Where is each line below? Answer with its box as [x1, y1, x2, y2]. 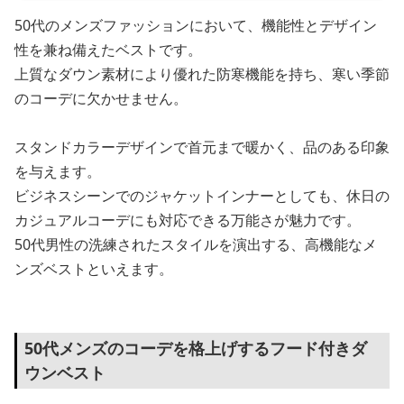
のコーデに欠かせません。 [14, 88, 188, 108]
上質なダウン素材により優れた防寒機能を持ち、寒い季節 [14, 64, 390, 84]
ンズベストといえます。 [14, 259, 173, 279]
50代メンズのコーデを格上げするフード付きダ [24, 337, 367, 359]
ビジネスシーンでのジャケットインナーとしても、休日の [14, 186, 390, 206]
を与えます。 [14, 161, 101, 181]
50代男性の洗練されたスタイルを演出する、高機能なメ [14, 234, 377, 254]
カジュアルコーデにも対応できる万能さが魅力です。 [14, 210, 361, 230]
